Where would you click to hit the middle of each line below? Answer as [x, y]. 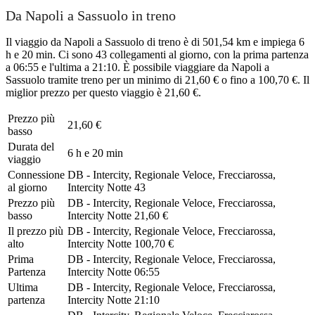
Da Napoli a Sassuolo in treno [91, 16]
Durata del [31, 146]
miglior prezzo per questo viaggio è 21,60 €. [103, 92]
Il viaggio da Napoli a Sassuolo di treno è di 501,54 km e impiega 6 [155, 41]
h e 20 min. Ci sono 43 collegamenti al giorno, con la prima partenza [157, 54]
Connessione [36, 174]
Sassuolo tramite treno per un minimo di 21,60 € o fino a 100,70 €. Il [157, 79]
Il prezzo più [36, 231]
